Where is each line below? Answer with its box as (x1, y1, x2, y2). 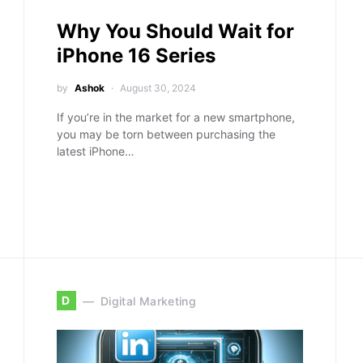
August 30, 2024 (119, 82, 196, 94)
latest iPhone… (56, 144, 135, 158)
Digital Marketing (100, 293, 196, 308)
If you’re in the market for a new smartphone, (56, 110, 295, 124)
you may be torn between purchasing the (56, 127, 275, 141)
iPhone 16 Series (56, 44, 216, 67)
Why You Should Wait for (56, 19, 294, 43)
